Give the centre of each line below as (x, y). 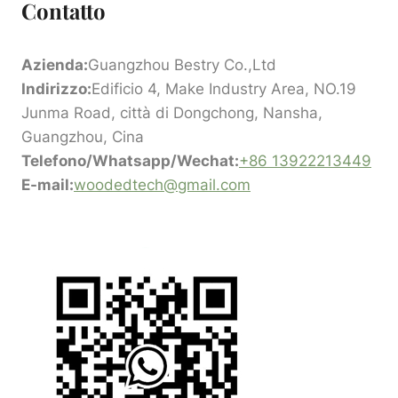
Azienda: (55, 65)
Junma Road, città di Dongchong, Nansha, (172, 113)
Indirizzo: (56, 89)
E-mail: (48, 185)
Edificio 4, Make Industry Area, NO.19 (224, 89)
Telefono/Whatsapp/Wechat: (130, 161)
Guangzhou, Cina (83, 137)
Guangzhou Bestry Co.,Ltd (182, 65)
